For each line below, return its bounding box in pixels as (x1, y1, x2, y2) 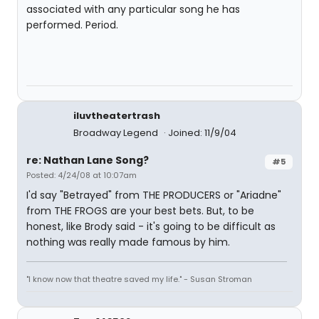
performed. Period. (26, 18, 118, 32)
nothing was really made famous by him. (26, 235, 230, 249)
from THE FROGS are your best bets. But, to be (26, 204, 254, 218)
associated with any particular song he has (26, 2, 240, 16)
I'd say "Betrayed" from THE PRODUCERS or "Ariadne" (26, 188, 281, 202)
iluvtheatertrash (73, 109, 160, 122)
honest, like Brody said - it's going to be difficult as (26, 219, 276, 234)
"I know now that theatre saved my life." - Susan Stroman (26, 273, 252, 285)
